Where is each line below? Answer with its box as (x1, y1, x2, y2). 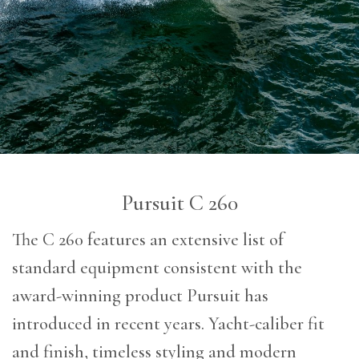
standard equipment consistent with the (12, 256, 302, 279)
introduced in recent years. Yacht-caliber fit (12, 313, 325, 335)
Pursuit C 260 (121, 190, 238, 217)
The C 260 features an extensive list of (12, 228, 284, 251)
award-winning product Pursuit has (12, 284, 268, 307)
